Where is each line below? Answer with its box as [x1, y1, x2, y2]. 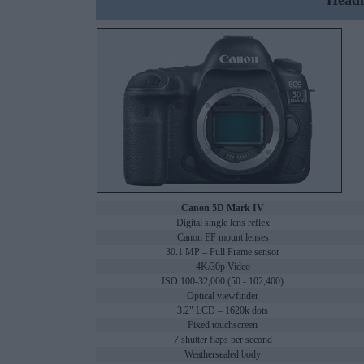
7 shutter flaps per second [173, 334, 272, 346]
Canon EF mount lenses [176, 232, 269, 244]
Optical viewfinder [187, 290, 258, 302]
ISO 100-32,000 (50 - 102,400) [162, 275, 284, 288]
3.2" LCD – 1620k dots [177, 305, 268, 317]
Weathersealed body [184, 349, 261, 361]
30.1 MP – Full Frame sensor [166, 246, 279, 258]
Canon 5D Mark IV [181, 202, 264, 214]
